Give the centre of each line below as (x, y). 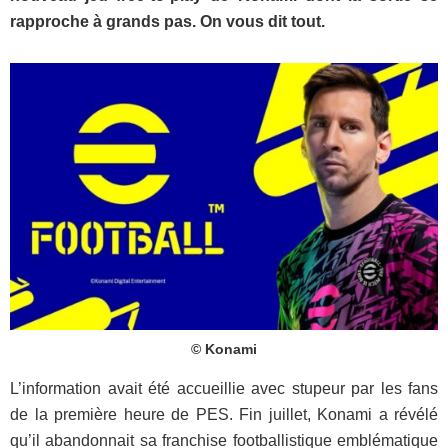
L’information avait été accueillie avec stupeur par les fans (224, 389)
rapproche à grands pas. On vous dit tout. (169, 21)
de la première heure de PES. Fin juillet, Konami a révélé (224, 415)
